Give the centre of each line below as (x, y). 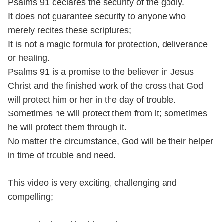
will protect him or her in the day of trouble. (92, 100)
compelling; (30, 197)
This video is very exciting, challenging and (92, 183)
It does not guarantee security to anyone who (97, 16)
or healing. (29, 58)
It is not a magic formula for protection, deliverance (108, 44)
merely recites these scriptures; (70, 30)
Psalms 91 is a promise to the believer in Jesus (101, 72)
